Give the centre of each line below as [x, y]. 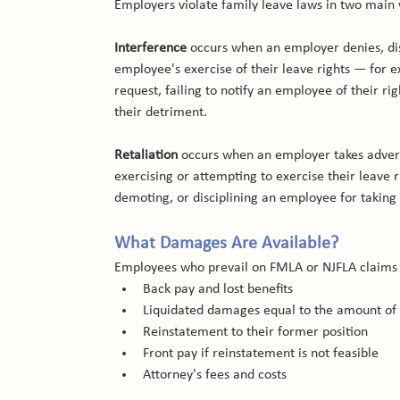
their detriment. [161, 112]
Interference [151, 48]
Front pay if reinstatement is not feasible [261, 354]
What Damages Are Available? [227, 244]
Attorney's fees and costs [215, 375]
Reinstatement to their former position [256, 332]
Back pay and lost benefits [218, 289]
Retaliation [146, 155]
